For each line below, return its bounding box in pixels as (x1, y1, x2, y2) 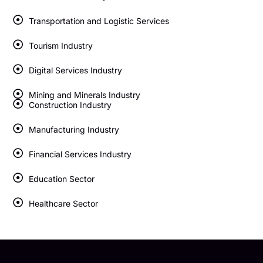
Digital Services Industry (28, 65, 122, 75)
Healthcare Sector (28, 198, 98, 208)
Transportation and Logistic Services (28, 15, 169, 26)
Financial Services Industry (28, 149, 131, 159)
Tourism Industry (28, 40, 93, 50)
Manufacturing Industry (28, 124, 119, 134)
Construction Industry (28, 99, 112, 110)
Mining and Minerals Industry (28, 89, 140, 100)
